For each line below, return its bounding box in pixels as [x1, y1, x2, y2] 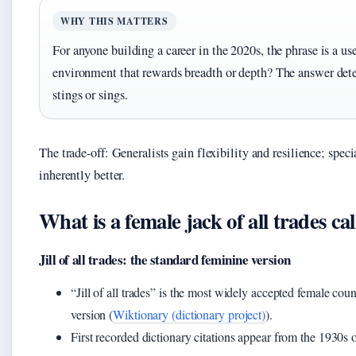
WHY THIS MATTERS [60, 14, 168, 29]
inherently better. [39, 166, 126, 184]
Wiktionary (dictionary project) [113, 306, 266, 323]
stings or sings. [52, 86, 128, 104]
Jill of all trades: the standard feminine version [39, 250, 291, 270]
